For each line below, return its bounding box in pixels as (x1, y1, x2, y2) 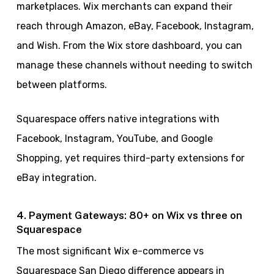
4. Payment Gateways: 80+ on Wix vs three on (16, 209, 242, 222)
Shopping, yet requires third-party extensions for (16, 152, 245, 165)
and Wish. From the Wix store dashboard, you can (16, 40, 242, 52)
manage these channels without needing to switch (16, 59, 253, 72)
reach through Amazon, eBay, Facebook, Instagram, (16, 20, 254, 32)
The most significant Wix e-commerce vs (16, 245, 204, 257)
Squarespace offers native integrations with (16, 113, 220, 125)
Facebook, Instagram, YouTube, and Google (16, 133, 213, 145)
